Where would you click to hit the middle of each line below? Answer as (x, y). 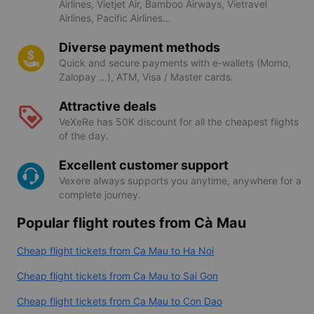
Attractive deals (108, 106)
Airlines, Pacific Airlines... (115, 18)
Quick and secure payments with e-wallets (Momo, (175, 62)
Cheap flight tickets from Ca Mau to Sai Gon (117, 275)
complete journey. (100, 194)
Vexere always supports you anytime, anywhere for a (180, 180)
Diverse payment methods (139, 47)
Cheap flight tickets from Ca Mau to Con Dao (120, 301)
